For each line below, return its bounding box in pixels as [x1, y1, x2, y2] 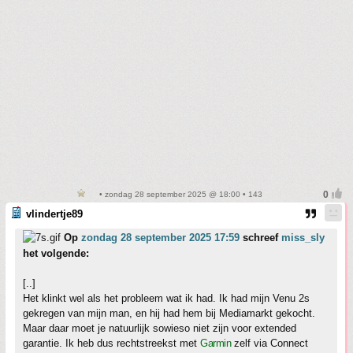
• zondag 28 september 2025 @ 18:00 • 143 [97, 190, 262, 199]
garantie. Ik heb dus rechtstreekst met [23, 337, 200, 350]
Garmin [200, 337, 231, 350]
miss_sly [281, 232, 325, 244]
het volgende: [23, 247, 89, 260]
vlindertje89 [26, 208, 83, 221]
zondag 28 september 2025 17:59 [81, 232, 240, 244]
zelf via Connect [231, 337, 308, 350]
